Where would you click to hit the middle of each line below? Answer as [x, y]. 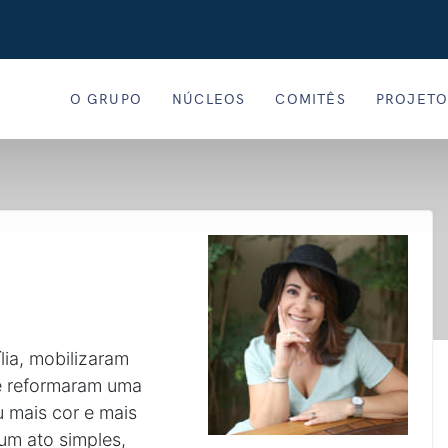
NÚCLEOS [208, 98]
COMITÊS [310, 98]
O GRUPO [105, 98]
